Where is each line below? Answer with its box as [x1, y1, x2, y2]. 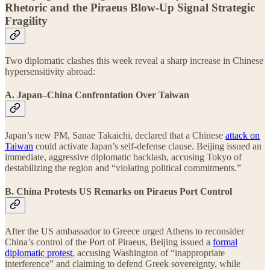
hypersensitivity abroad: [5, 66, 95, 77]
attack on [225, 130, 260, 140]
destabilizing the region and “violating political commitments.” [5, 162, 241, 173]
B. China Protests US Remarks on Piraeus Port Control [5, 186, 232, 196]
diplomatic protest [5, 248, 72, 259]
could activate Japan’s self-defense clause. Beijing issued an [33, 140, 262, 151]
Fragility [5, 14, 48, 28]
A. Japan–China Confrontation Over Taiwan [5, 90, 189, 101]
